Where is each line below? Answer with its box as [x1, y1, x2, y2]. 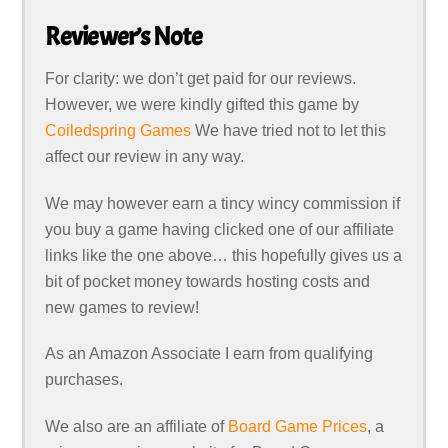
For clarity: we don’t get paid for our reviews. [45, 69, 357, 87]
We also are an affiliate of [45, 418, 229, 436]
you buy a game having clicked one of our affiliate [45, 220, 395, 238]
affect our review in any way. [45, 147, 245, 165]
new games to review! [45, 298, 200, 316]
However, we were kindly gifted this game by [45, 95, 360, 113]
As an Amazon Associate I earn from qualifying [45, 345, 374, 363]
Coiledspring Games [45, 121, 192, 139]
